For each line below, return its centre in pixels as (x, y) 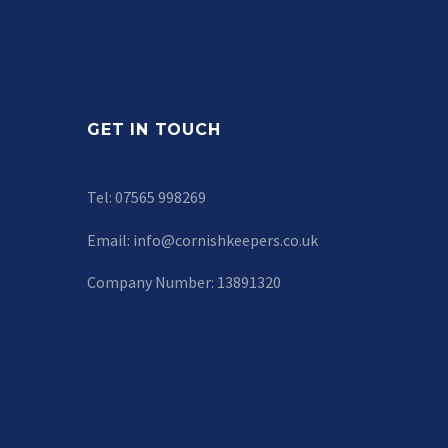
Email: (110, 239)
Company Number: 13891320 (184, 282)
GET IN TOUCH (154, 129)
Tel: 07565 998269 (146, 197)
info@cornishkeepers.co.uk (225, 239)
